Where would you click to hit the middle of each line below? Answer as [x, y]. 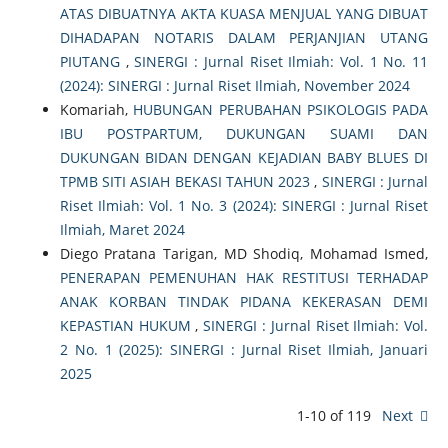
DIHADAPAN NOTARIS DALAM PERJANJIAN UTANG [244, 37]
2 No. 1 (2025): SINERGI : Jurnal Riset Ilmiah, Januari [244, 349]
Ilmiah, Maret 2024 [122, 229]
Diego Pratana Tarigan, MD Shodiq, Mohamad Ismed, [244, 253]
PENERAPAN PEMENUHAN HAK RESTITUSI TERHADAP [244, 277]
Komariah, [96, 109]
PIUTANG [92, 61]
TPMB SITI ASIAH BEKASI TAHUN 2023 [187, 181]
